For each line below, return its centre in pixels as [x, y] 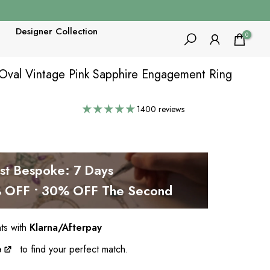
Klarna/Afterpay [66, 228]
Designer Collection [56, 31]
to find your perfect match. [71, 249]
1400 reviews [161, 109]
